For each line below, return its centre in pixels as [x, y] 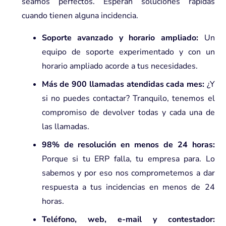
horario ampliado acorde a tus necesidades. [120, 66]
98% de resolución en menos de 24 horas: [128, 145]
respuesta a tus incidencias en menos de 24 [128, 187]
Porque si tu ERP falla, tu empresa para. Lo [128, 159]
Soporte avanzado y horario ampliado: [123, 38]
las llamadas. [65, 126]
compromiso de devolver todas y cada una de [128, 112]
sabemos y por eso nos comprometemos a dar [128, 173]
